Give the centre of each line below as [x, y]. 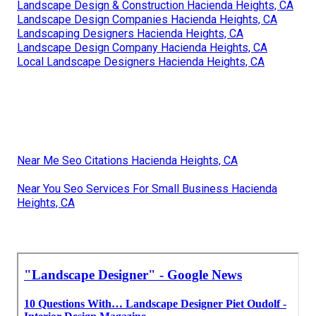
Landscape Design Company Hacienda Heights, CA [142, 48]
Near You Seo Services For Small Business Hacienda [147, 189]
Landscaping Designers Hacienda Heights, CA [130, 34]
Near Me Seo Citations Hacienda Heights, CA [127, 161]
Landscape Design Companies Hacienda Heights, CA [147, 20]
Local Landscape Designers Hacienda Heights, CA [141, 62]
